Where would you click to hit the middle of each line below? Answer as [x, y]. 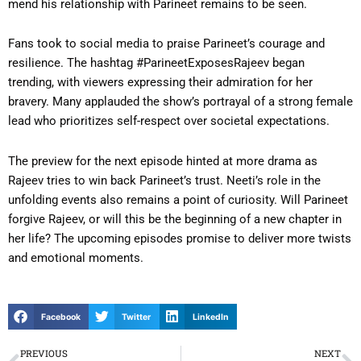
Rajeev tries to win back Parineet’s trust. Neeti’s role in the [164, 180]
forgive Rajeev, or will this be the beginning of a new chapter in [175, 219]
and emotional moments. [76, 257]
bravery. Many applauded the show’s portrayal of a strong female [180, 102]
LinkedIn [210, 317]
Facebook [60, 317]
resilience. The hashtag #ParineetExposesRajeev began [156, 63]
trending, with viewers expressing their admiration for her [160, 83]
